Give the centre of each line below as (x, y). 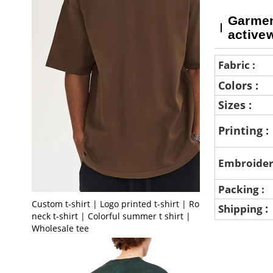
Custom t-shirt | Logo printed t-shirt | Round (123, 204)
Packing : (242, 189)
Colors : (239, 85)
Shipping (241, 208)
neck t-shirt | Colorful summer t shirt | (111, 216)
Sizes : (236, 105)
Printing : (245, 131)
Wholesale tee (60, 228)
